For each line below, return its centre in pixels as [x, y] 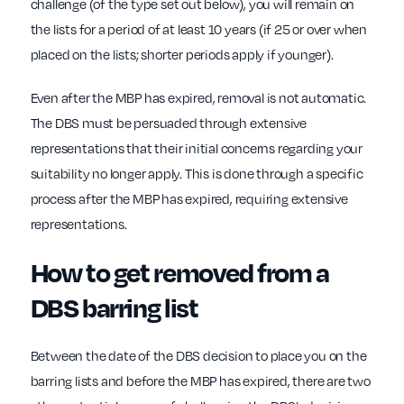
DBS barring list [114, 308]
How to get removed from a [179, 272]
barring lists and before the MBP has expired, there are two [200, 381]
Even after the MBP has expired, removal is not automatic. [198, 98]
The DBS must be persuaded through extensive [168, 123]
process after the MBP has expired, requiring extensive [189, 199]
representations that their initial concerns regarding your [196, 148]
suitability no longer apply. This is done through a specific [197, 174]
